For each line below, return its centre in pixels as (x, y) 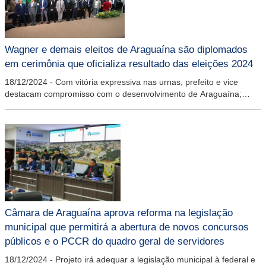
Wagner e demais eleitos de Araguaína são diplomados (126, 50)
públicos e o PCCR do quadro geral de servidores (115, 241)
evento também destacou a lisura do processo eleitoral (108, 106)
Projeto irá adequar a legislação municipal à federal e (155, 259)
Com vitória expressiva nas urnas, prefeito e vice (147, 82)
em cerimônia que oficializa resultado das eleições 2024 (129, 64)
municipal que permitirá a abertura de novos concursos (127, 227)
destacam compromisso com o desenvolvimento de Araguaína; (123, 94)
